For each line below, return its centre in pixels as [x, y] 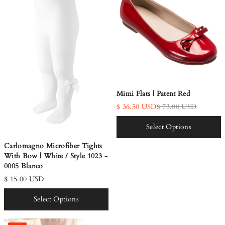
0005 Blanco [24, 166]
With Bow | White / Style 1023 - [56, 156]
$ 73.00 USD [177, 106]
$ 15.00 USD [24, 179]
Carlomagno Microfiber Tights [53, 146]
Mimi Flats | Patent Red [153, 93]
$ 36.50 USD [137, 106]
